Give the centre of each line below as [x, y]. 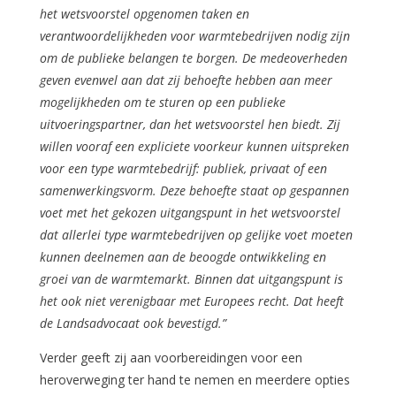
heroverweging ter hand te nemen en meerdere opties [194, 380]
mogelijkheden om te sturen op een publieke [162, 103]
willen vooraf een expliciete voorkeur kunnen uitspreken [194, 147]
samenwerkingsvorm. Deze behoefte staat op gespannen [194, 191]
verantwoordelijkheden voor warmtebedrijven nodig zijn [194, 36]
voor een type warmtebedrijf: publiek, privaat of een [183, 169]
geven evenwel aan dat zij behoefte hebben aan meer [186, 80]
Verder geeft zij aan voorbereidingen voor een [171, 358]
